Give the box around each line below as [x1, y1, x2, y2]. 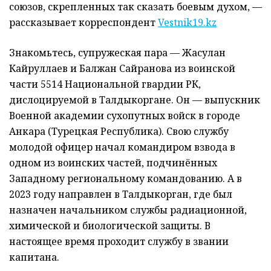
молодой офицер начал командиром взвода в [9, 140, 235, 154]
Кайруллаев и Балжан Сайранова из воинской [9, 61, 235, 75]
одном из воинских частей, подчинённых [9, 155, 217, 169]
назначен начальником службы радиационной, [9, 203, 247, 217]
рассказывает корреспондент [9, 15, 158, 29]
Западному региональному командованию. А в [9, 171, 242, 185]
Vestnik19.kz [158, 15, 217, 29]
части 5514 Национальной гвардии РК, [9, 77, 201, 91]
